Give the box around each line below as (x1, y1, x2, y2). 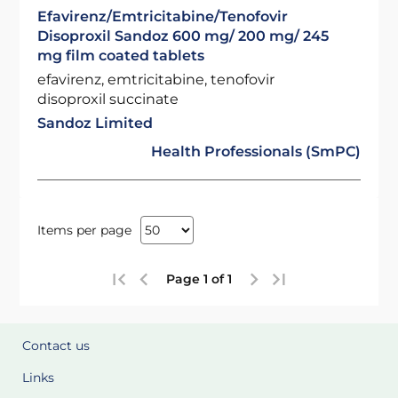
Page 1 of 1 (166, 271, 232, 287)
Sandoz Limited (37, 115, 154, 131)
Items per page (37, 221, 132, 238)
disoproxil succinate (37, 91, 179, 107)
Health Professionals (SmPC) (150, 143, 361, 160)
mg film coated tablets (37, 47, 205, 64)
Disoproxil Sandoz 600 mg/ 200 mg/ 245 (37, 28, 330, 44)
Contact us (22, 338, 90, 354)
